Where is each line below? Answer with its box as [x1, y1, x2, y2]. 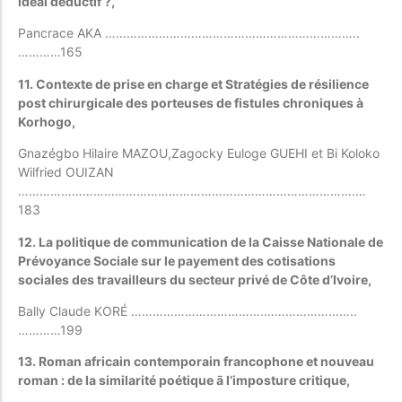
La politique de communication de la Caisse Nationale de [39, 233, 383, 249]
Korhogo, [18, 113, 75, 129]
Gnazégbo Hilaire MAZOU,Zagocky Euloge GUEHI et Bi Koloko [18, 145, 380, 162]
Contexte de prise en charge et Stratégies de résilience [36, 75, 369, 92]
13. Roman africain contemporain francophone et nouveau [18, 354, 374, 370]
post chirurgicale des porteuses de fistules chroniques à [18, 94, 363, 110]
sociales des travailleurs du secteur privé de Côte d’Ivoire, [18, 271, 371, 287]
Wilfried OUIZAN [18, 164, 114, 180]
